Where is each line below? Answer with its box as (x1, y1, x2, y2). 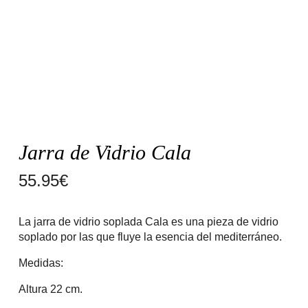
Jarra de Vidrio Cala (18, 140, 191, 164)
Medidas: (18, 256, 63, 269)
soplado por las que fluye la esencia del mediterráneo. (18, 230, 282, 243)
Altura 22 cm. (18, 283, 82, 296)
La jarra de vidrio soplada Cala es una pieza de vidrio (18, 215, 278, 228)
